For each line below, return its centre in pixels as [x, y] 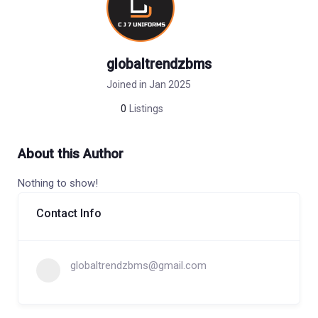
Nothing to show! [58, 183]
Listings [146, 109]
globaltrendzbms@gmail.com [138, 266]
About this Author [71, 154]
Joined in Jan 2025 [149, 85]
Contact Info [69, 214]
